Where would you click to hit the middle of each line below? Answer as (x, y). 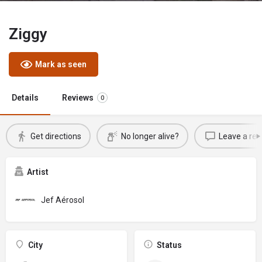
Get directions (56, 136)
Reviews (78, 98)
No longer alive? (150, 136)
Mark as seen (61, 64)
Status (169, 245)
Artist (38, 172)
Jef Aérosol (63, 200)
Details (25, 98)
